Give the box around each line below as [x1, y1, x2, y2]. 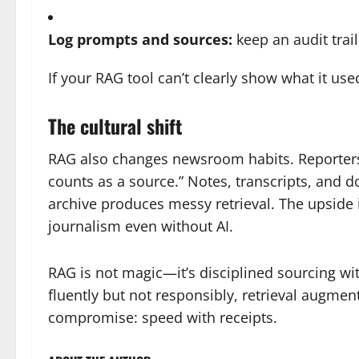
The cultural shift [48, 111, 182, 140]
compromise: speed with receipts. [48, 308, 277, 327]
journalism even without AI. [48, 216, 233, 236]
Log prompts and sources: [48, 30, 232, 49]
